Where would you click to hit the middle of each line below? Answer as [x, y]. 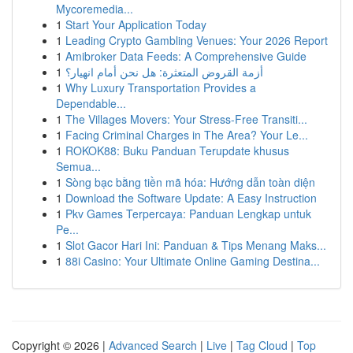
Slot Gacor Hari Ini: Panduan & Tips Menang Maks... [196, 245]
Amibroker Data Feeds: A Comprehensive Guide [186, 56]
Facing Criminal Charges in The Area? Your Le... [187, 135]
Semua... [78, 166]
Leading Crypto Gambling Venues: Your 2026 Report [197, 40]
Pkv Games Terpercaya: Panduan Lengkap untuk [188, 214]
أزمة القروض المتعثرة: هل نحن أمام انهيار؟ [164, 72]
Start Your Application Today [136, 24]
